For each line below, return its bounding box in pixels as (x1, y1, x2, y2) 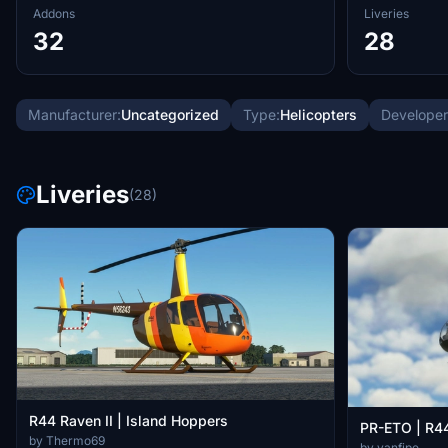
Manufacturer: (28, 106, 121, 123)
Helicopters (280, 106, 357, 123)
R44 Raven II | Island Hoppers (29, 411, 228, 429)
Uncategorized (121, 106, 219, 123)
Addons (33, 6, 75, 21)
